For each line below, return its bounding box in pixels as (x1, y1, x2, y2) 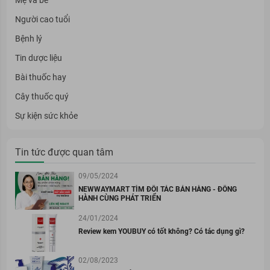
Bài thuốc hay (14, 72, 66, 82)
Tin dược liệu (14, 52, 62, 63)
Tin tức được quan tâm (14, 146, 113, 158)
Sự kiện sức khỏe (14, 110, 78, 121)
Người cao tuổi (14, 14, 70, 24)
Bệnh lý (14, 33, 42, 43)
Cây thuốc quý (14, 91, 69, 101)
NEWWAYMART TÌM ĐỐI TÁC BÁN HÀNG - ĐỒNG (78, 184, 237, 193)
